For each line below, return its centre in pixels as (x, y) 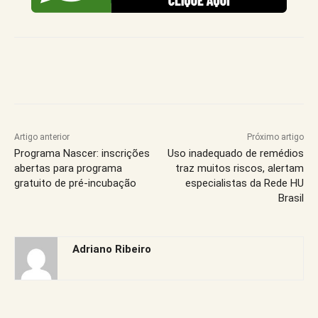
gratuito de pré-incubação (75, 183)
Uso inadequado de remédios (235, 153)
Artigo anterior (42, 137)
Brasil (291, 198)
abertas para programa (68, 168)
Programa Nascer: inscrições (82, 153)
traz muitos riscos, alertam (239, 168)
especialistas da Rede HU (244, 183)
